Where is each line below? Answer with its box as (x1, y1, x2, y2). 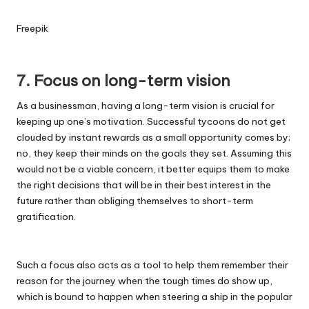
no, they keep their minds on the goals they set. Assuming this (17, 147, 292, 160)
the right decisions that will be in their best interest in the (17, 179, 271, 192)
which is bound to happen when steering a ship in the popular (17, 290, 292, 303)
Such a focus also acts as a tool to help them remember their (17, 259, 288, 272)
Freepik (17, 22, 48, 35)
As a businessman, (17, 99, 99, 112)
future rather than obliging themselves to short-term (17, 195, 253, 208)
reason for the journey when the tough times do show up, (17, 275, 272, 288)
